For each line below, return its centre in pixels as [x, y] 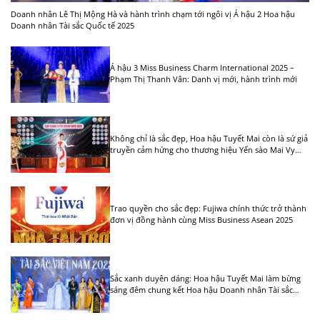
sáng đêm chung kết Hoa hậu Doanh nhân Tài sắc [202, 289]
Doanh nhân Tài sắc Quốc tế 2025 [72, 25]
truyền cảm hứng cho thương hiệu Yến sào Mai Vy [203, 149]
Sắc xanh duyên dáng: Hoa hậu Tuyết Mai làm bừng [206, 278]
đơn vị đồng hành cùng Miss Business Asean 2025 [202, 219]
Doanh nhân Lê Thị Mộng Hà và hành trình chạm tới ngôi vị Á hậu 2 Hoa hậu [153, 14]
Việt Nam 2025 [137, 301]
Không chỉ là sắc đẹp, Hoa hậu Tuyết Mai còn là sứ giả [209, 138]
